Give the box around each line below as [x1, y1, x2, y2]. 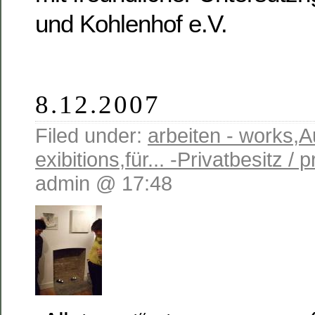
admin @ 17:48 [35, 171, 172, 195]
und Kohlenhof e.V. [35, 9, 227, 37]
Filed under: [35, 123, 148, 147]
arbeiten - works [148, 123, 293, 147]
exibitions [35, 147, 120, 171]
